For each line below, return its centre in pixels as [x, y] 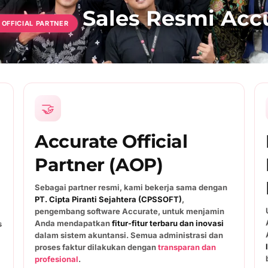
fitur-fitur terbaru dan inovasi [168, 223]
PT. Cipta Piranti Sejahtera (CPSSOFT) [108, 199]
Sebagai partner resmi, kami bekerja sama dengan [131, 187]
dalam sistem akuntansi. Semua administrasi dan [129, 235]
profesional [57, 259]
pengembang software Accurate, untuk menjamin [130, 211]
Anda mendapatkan [73, 223]
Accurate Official [111, 141]
